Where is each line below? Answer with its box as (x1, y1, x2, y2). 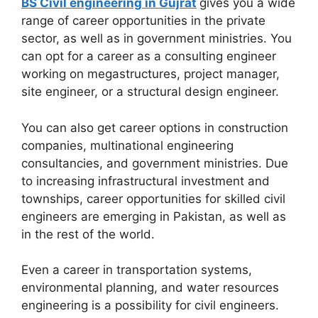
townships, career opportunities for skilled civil (21, 191, 285, 206)
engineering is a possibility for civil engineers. (21, 298, 279, 313)
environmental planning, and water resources (21, 280, 279, 295)
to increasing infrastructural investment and (21, 173, 270, 188)
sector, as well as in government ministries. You (21, 31, 292, 46)
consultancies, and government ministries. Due (21, 155, 288, 170)
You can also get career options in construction (21, 120, 288, 135)
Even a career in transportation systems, (21, 263, 252, 278)
